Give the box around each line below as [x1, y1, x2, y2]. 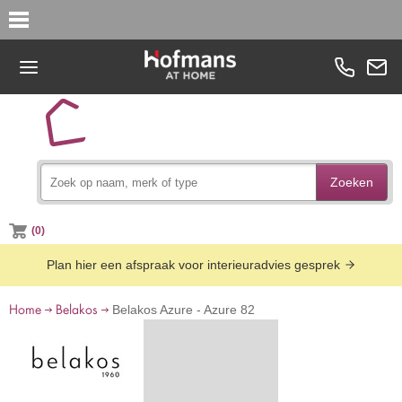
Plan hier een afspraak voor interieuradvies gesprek [46, 258, 344, 272]
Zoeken [330, 175, 374, 189]
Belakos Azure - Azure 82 [109, 302, 255, 317]
